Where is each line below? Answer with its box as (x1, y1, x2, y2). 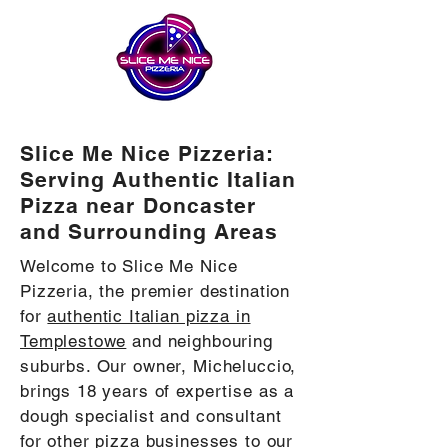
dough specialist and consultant (20, 406, 282, 426)
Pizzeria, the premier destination (20, 281, 291, 301)
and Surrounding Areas (20, 219, 279, 244)
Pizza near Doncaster (20, 193, 257, 218)
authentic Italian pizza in (47, 306, 251, 326)
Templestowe (20, 331, 127, 351)
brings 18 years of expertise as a (20, 381, 295, 401)
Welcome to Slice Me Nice (20, 256, 238, 276)
